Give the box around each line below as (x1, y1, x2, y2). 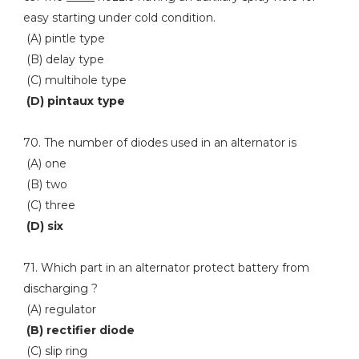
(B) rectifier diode (26, 323, 135, 337)
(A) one (22, 156, 67, 171)
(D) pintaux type (22, 94, 125, 108)
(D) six (22, 219, 63, 233)
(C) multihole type (22, 73, 127, 87)
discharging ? (22, 281, 98, 296)
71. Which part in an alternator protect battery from (22, 260, 309, 275)
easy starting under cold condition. (22, 10, 216, 25)
